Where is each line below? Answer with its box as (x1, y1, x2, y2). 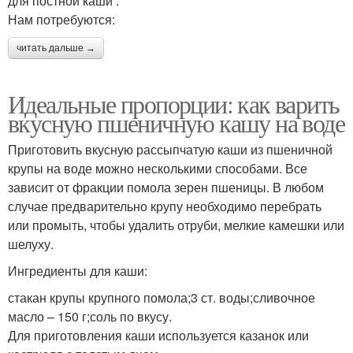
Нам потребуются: (8, 10, 115, 29)
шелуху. (8, 235, 54, 254)
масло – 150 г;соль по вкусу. (8, 307, 172, 326)
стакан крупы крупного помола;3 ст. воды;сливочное (8, 288, 315, 307)
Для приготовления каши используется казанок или (8, 326, 309, 345)
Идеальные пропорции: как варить (8, 87, 340, 121)
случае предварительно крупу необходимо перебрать (8, 197, 321, 216)
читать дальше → (17, 43, 95, 54)
